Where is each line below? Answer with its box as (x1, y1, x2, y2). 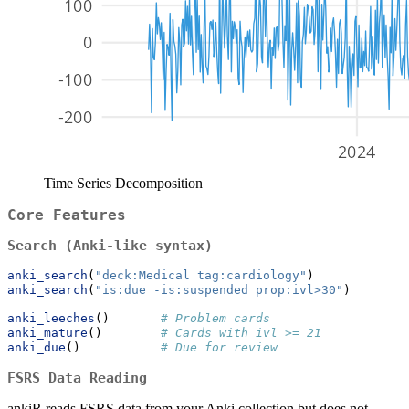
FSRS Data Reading (7, 370, 147, 387)
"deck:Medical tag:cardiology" (95, 268, 307, 283)
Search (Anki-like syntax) (7, 237, 213, 255)
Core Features (7, 205, 126, 224)
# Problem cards (161, 311, 270, 326)
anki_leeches (7, 311, 95, 326)
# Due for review (161, 341, 278, 355)
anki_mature (7, 326, 88, 341)
